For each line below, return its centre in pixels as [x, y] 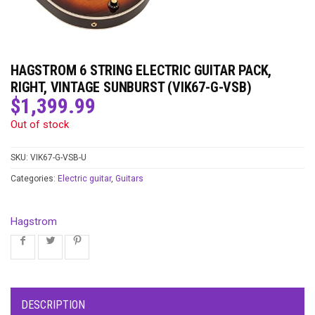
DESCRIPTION [53, 305]
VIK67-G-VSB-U [58, 158]
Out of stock [40, 125]
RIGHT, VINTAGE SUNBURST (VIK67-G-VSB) [131, 88]
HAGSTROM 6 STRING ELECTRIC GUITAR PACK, [141, 71]
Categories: [34, 179]
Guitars [129, 179]
